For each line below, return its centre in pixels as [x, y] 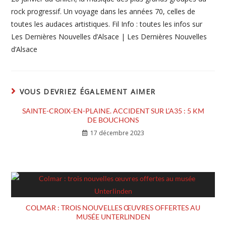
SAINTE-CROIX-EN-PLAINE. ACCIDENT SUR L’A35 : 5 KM [113, 111]
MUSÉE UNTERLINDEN [113, 217]
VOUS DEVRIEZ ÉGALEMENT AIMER [88, 92]
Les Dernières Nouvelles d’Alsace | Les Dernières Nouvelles [109, 37]
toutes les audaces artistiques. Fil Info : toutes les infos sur [107, 24]
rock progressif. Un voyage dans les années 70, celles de [103, 11]
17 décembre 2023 [117, 133]
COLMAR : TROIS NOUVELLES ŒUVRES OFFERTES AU [113, 208]
